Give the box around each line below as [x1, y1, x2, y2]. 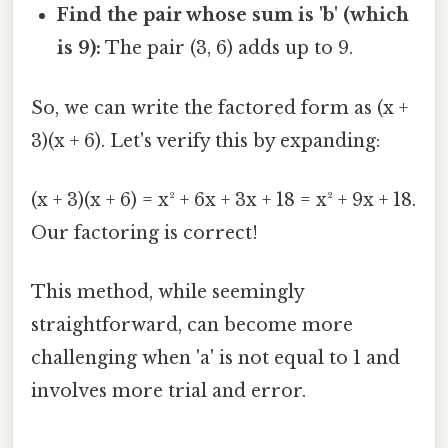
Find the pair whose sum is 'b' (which [57, 4, 410, 27]
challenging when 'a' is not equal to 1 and [31, 347, 400, 370]
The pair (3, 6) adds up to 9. [101, 37, 354, 60]
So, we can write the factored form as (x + [31, 96, 408, 119]
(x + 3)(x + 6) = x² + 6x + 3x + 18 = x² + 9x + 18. [31, 188, 416, 211]
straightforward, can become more [31, 314, 353, 337]
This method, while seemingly [31, 281, 304, 304]
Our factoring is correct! [31, 221, 258, 244]
